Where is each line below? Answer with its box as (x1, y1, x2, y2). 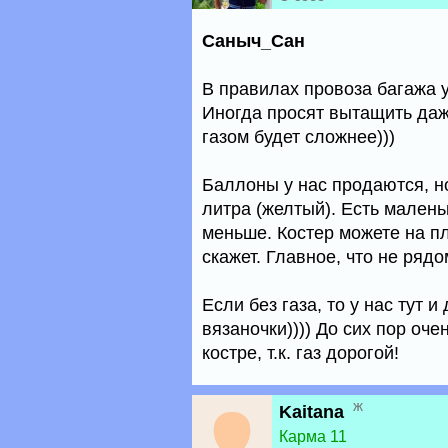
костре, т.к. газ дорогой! (202, 343, 399, 363)
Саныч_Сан (202, 31, 305, 51)
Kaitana (279, 402, 344, 422)
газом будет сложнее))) (202, 127, 395, 147)
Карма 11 (279, 428, 347, 445)
